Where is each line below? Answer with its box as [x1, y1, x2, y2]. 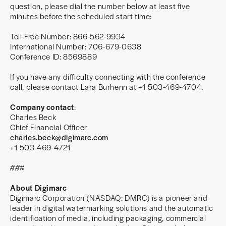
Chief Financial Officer [10, 122, 87, 132]
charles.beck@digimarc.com [10, 132, 108, 142]
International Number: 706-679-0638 [10, 41, 142, 51]
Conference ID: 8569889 [10, 51, 97, 62]
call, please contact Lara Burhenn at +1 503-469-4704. [10, 81, 203, 92]
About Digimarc [10, 182, 67, 193]
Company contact [10, 101, 74, 112]
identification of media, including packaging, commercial [10, 212, 206, 223]
